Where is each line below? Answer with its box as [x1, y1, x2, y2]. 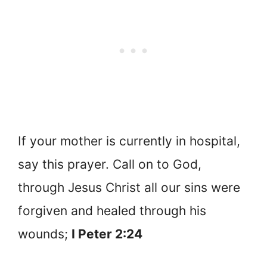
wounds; [18, 226, 72, 242]
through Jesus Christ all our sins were [18, 180, 240, 195]
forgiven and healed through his [18, 203, 206, 219]
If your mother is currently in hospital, [18, 133, 240, 149]
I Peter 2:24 [72, 226, 142, 242]
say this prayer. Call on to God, [18, 157, 201, 172]
